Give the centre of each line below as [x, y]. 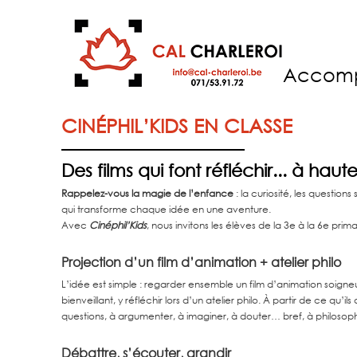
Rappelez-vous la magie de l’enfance [148, 193]
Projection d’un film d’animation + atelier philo [202, 262]
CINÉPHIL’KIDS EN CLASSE [177, 126]
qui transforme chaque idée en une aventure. [167, 209]
